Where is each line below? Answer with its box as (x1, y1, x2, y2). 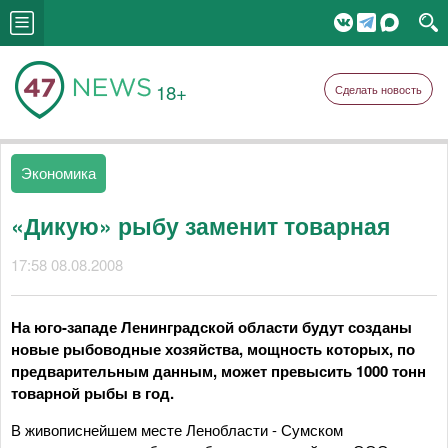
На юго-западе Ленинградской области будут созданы (11, 316, 412, 338)
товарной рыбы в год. (11, 382, 174, 404)
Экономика (21, 162, 96, 183)
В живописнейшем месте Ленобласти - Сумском (11, 419, 343, 440)
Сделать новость (335, 81, 422, 97)
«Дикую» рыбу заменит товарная (11, 209, 390, 242)
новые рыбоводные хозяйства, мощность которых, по (11, 338, 415, 360)
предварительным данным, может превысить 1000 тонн (11, 360, 426, 382)
